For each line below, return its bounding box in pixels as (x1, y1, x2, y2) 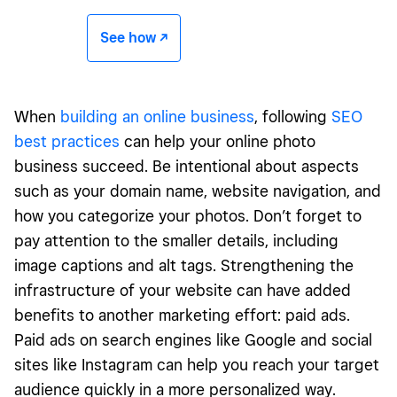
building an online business (60, 106, 254, 126)
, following (254, 106, 331, 126)
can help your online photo (120, 131, 315, 151)
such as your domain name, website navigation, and (14, 181, 381, 200)
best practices (14, 131, 120, 151)
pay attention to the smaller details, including (14, 230, 339, 250)
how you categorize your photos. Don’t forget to (14, 206, 362, 225)
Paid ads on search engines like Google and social (14, 330, 372, 349)
